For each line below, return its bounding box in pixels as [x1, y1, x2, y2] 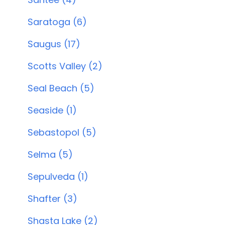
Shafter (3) [27, 192, 77, 205]
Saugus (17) [27, 38, 80, 50]
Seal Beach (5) [27, 82, 94, 94]
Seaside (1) [27, 104, 77, 117]
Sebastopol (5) [27, 126, 96, 139]
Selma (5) [27, 148, 73, 161]
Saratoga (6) [27, 16, 87, 28]
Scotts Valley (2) [27, 60, 102, 72]
